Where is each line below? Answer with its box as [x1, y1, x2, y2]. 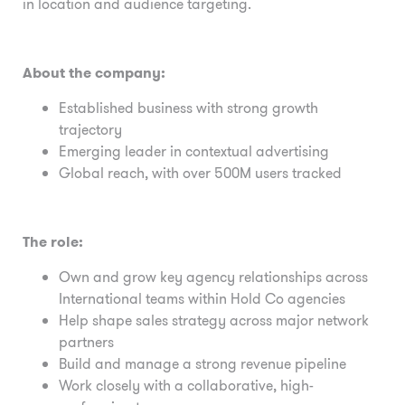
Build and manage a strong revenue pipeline [59, 353, 346, 374]
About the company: [23, 62, 165, 84]
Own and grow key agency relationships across [59, 266, 368, 287]
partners [59, 331, 114, 353]
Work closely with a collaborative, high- [59, 374, 314, 396]
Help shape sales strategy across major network [59, 309, 369, 331]
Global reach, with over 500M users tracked [59, 162, 342, 184]
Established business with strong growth [59, 97, 318, 118]
